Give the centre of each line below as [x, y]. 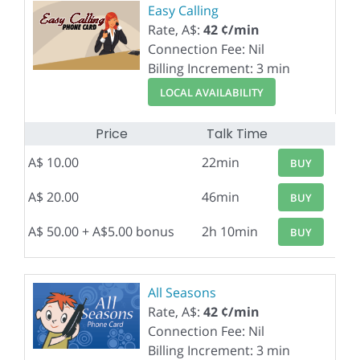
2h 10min [230, 231]
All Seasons [182, 292]
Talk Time [237, 134]
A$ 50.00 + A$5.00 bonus [101, 231]
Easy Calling [183, 10]
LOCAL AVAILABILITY [211, 92]
